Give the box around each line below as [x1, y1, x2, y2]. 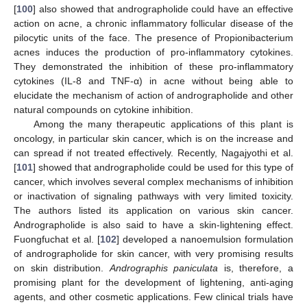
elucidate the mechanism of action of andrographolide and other [14, 90, 293, 101]
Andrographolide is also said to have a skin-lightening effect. [14, 219, 293, 231]
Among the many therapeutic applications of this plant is [33, 119, 293, 130]
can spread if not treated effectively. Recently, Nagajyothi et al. [14, 147, 293, 159]
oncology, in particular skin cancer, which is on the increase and [14, 133, 293, 145]
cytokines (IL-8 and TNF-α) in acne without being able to [14, 75, 293, 87]
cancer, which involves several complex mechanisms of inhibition [14, 176, 293, 188]
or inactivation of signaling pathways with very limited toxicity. [14, 191, 293, 202]
